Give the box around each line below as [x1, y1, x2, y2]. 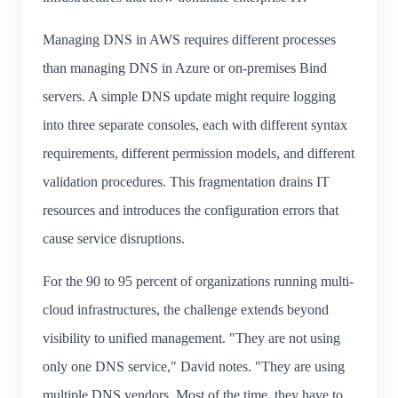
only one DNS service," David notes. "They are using [43, 358, 345, 374]
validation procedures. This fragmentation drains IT [43, 173, 330, 189]
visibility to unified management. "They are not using [43, 330, 340, 346]
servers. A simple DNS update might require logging [43, 88, 336, 104]
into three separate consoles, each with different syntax [43, 116, 347, 132]
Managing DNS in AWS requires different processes [43, 31, 336, 47]
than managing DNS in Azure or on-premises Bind [43, 60, 327, 76]
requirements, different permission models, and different [43, 145, 354, 161]
